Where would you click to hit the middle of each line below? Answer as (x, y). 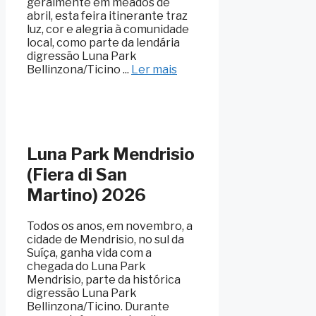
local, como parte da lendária (103, 43)
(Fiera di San (77, 175)
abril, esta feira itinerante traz (107, 16)
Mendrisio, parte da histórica (104, 279)
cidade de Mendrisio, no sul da (105, 239)
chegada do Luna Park (86, 266)
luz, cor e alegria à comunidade (108, 30)
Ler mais (154, 70)
